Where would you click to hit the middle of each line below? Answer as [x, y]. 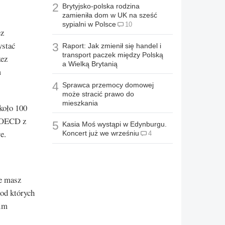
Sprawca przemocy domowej [108, 85]
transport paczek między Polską [113, 55]
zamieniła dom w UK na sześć [110, 15]
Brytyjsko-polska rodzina [101, 6]
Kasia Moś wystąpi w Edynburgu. [115, 124]
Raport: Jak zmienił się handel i [112, 46]
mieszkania [80, 103]
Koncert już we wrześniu [101, 133]
